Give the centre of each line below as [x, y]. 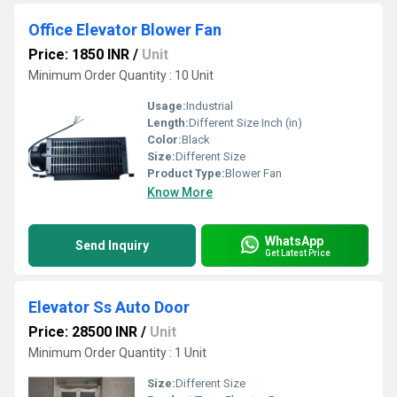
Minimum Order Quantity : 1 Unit [117, 353]
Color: [164, 140]
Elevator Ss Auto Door [109, 307]
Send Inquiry [112, 245]
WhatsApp [294, 241]
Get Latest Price [298, 253]
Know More [180, 192]
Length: [168, 123]
